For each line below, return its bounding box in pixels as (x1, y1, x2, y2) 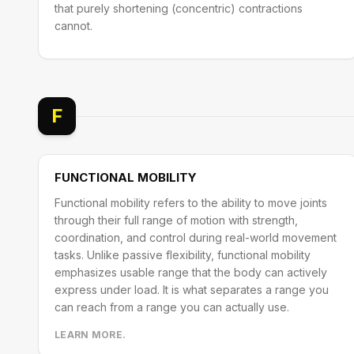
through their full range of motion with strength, (55, 213, 298, 227)
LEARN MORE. (55, 329, 126, 341)
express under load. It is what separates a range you (55, 283, 329, 296)
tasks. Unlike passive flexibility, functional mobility (55, 248, 311, 262)
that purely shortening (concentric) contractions (55, 2, 303, 15)
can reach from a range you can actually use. (55, 300, 289, 314)
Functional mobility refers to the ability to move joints (55, 196, 327, 209)
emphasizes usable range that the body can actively (55, 265, 327, 279)
